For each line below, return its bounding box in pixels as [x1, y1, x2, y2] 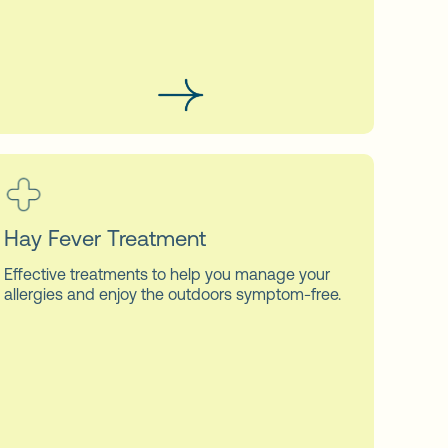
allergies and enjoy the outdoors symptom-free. [3, 284, 341, 303]
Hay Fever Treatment [3, 225, 206, 251]
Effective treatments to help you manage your [3, 264, 330, 283]
